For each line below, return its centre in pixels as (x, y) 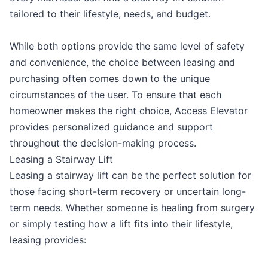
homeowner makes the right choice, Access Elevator (129, 111)
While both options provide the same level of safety (127, 46)
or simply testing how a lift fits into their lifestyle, (121, 224)
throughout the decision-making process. (103, 143)
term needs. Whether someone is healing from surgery (132, 208)
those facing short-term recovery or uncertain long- (128, 192)
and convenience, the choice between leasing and (122, 63)
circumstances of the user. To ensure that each (115, 95)
